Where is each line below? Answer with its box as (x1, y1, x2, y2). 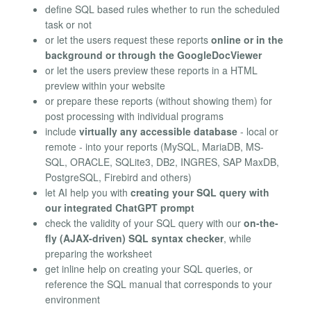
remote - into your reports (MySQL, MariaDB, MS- (45, 140, 264, 154)
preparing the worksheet (45, 246, 152, 261)
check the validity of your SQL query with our (45, 216, 244, 230)
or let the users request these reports (45, 33, 211, 47)
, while (224, 231, 251, 246)
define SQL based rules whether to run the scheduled (45, 2, 280, 17)
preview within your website (45, 78, 165, 93)
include (45, 124, 79, 139)
